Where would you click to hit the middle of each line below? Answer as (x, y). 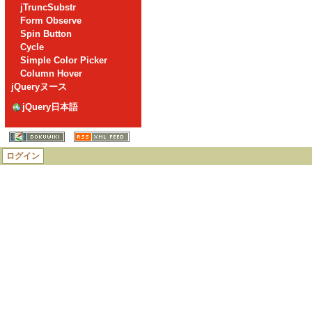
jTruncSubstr (48, 7)
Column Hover (52, 73)
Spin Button (46, 33)
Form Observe (51, 20)
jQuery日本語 (50, 107)
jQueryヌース (39, 86)
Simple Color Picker (64, 60)
